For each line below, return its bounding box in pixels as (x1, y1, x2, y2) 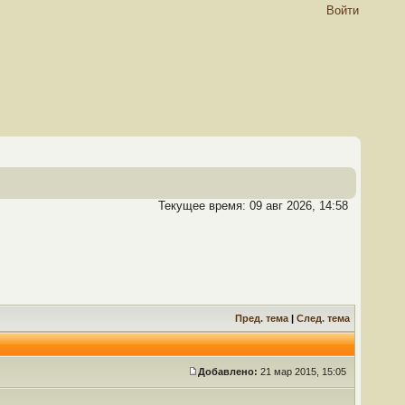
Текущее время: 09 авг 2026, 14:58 (158, 199, 348, 212)
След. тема (297, 313, 350, 324)
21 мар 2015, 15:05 (258, 366, 349, 377)
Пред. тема (235, 313, 288, 324)
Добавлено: (198, 366, 258, 377)
